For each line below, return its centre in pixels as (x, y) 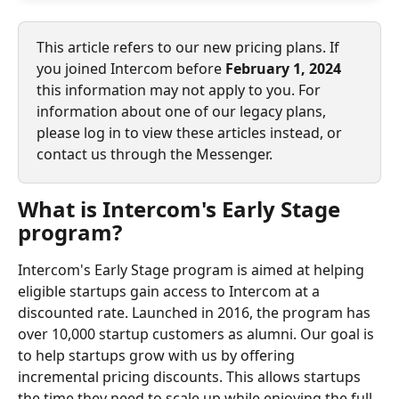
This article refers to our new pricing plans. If (190, 47)
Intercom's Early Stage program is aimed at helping (193, 270)
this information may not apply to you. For (180, 90)
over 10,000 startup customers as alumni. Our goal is (198, 334)
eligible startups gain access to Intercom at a (171, 291)
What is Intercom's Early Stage (182, 209)
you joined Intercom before (131, 69)
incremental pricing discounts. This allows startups (191, 377)
